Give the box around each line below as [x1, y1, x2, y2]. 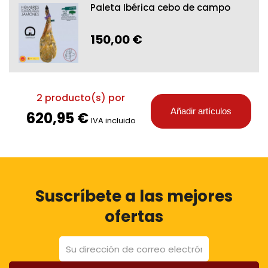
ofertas [105, 206, 163, 228]
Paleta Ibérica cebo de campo [90, 1, 230, 14]
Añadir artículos [170, 106, 232, 117]
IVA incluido [90, 114, 136, 126]
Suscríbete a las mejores [35, 185, 233, 208]
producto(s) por [42, 90, 125, 105]
